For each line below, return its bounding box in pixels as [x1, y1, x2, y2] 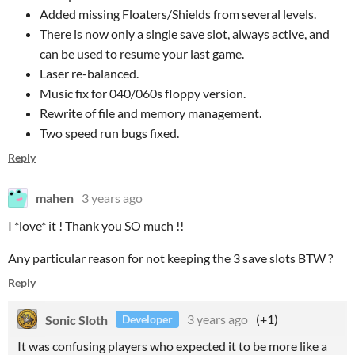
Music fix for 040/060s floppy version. [40, 86, 246, 101]
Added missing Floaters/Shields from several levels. [40, 6, 316, 21]
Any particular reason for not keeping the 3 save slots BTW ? [8, 250, 333, 265]
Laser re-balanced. [40, 66, 139, 81]
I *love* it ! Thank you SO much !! [8, 218, 184, 233]
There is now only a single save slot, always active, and [40, 26, 330, 41]
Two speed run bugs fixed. [40, 125, 179, 140]
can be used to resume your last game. [40, 46, 244, 61]
